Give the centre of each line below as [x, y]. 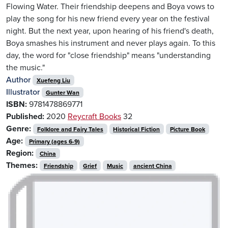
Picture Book [187, 129]
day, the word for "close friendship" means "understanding [108, 55]
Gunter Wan [62, 92]
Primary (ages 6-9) [54, 141]
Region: [20, 153]
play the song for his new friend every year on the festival [108, 19]
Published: [25, 116]
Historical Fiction [137, 129]
